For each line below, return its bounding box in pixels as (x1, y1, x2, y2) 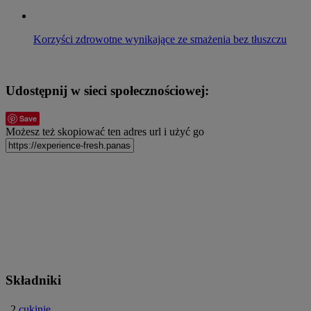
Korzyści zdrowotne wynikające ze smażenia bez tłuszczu (33, 33, 287, 45)
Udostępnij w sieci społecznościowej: (6, 83, 209, 99)
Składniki (6, 272, 61, 287)
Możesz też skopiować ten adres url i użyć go (6, 126, 204, 138)
